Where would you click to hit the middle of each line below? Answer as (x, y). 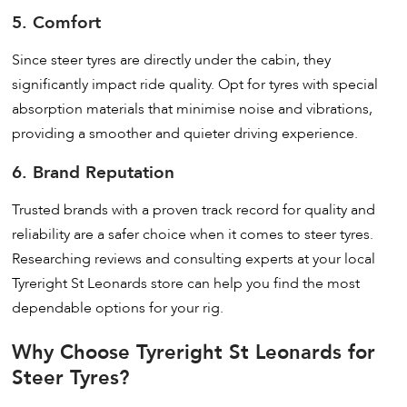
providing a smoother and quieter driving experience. (185, 133)
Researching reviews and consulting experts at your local (194, 259)
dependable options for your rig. (118, 308)
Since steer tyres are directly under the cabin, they (172, 60)
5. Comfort (57, 22)
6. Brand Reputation (94, 173)
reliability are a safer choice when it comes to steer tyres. (193, 235)
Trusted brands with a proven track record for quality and (194, 210)
